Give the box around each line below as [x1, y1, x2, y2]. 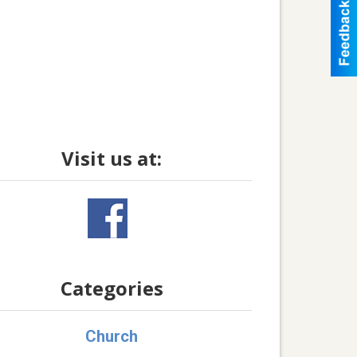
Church [85, 327, 138, 346]
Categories [60, 275, 163, 301]
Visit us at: [61, 145, 162, 171]
